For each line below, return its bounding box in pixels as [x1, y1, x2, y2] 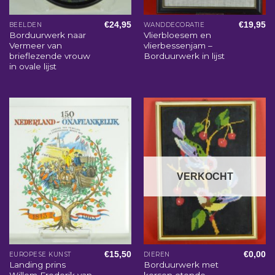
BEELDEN [9, 20, 42, 29]
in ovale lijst [9, 61, 56, 72]
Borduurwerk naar [9, 30, 86, 41]
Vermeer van [9, 41, 62, 51]
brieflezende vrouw [9, 51, 90, 61]
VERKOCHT [176, 171, 233, 182]
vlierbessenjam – [143, 41, 212, 51]
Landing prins [9, 260, 66, 270]
